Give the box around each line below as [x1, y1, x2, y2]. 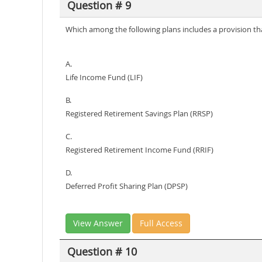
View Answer [73, 218, 123, 229]
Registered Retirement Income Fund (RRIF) [65, 144, 213, 155]
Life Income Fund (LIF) [65, 72, 143, 82]
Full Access [140, 218, 182, 229]
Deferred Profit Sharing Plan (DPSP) [65, 181, 188, 191]
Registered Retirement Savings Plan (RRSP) [65, 108, 213, 119]
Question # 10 [67, 244, 137, 258]
